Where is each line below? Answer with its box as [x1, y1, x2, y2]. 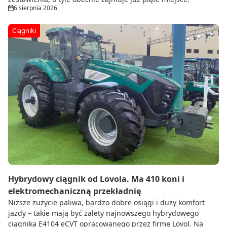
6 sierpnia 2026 [14, 3, 57, 12]
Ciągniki [12, 25, 36, 35]
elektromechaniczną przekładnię [8, 185, 141, 197]
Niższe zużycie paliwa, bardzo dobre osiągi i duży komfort [8, 197, 205, 207]
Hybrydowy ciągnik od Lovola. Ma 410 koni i [8, 173, 184, 184]
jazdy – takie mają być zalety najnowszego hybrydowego [8, 208, 199, 218]
